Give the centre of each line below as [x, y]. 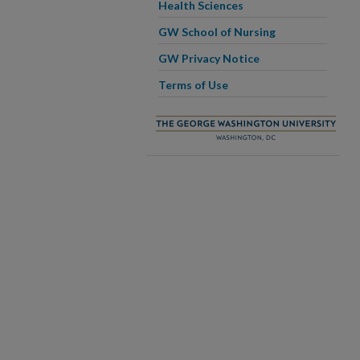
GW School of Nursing [217, 32]
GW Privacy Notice [209, 58]
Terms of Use [193, 85]
